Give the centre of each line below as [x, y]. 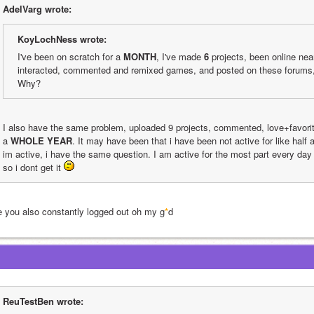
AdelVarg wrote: [37, 9]
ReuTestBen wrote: [43, 301]
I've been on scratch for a [70, 56]
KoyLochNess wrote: [62, 39]
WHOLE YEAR [41, 141]
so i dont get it [33, 167]
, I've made [180, 56]
